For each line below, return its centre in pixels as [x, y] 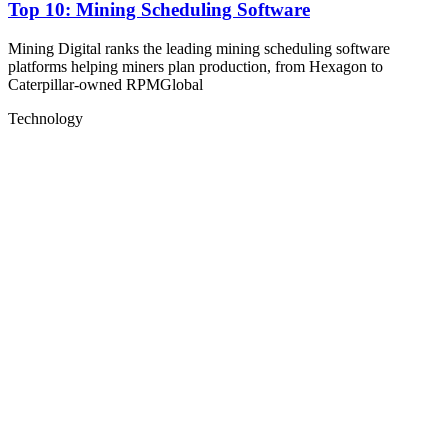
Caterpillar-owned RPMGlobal [105, 84]
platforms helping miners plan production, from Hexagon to [195, 66]
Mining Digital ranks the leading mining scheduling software [199, 48]
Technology [45, 118]
